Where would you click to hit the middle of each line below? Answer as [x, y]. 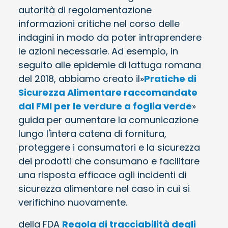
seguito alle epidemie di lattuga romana [110, 65]
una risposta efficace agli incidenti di [102, 175]
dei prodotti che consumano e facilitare [109, 161]
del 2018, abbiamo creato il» [81, 78]
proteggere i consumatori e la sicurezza [109, 147]
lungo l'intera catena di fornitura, [92, 133]
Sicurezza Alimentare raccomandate [108, 92]
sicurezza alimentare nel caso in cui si [104, 188]
